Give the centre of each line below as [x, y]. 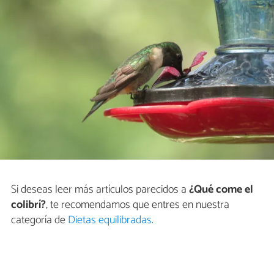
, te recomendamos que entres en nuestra [138, 205]
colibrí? [28, 205]
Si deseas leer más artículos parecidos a [100, 190]
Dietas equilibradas [110, 220]
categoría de [39, 220]
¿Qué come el [221, 190]
